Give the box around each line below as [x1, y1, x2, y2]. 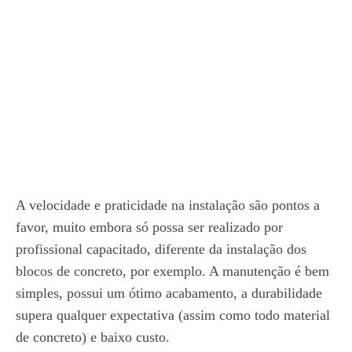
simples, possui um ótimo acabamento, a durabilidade [16, 284, 322, 301]
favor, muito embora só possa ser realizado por [16, 218, 283, 235]
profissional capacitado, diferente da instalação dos [16, 240, 306, 257]
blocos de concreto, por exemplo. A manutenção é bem [16, 262, 329, 279]
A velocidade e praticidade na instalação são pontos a [16, 196, 320, 213]
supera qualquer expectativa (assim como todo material [16, 306, 330, 323]
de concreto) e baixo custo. [16, 328, 170, 345]
